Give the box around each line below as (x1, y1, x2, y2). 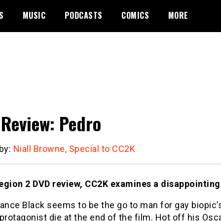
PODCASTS (64, 9, 103, 21)
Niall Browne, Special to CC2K (13, 143, 135, 154)
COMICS (121, 9, 149, 21)
